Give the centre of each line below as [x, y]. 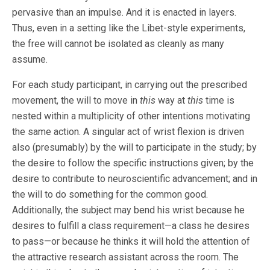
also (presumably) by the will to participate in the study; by [134, 148]
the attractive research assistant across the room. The [125, 257]
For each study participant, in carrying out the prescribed [130, 85]
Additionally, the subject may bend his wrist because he [128, 210]
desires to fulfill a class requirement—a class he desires [131, 226]
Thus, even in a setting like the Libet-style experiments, [129, 28]
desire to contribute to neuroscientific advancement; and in [135, 179]
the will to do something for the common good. [110, 195]
